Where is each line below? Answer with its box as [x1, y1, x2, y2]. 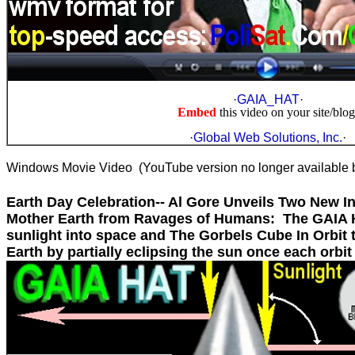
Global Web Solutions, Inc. [193, 131, 342, 144]
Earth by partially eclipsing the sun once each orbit [6, 244, 352, 260]
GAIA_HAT [236, 93, 300, 106]
